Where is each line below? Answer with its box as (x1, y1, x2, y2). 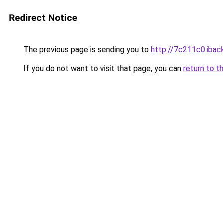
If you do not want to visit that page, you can (21, 64, 183, 73)
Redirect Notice (9, 12, 77, 23)
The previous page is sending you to (21, 45, 151, 54)
